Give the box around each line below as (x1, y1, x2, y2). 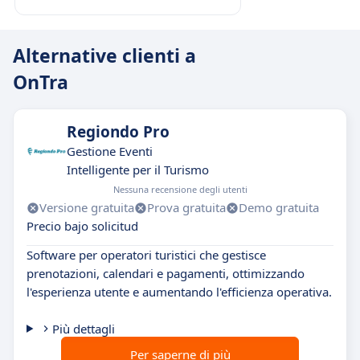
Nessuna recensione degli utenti (113, 183, 247, 195)
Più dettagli (51, 321, 115, 337)
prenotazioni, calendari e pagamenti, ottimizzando (27, 265, 305, 281)
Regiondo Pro (67, 121, 170, 142)
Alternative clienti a (13, 43, 196, 68)
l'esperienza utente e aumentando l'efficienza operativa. (27, 284, 332, 300)
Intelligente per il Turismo (67, 162, 209, 178)
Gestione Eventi (67, 143, 153, 159)
